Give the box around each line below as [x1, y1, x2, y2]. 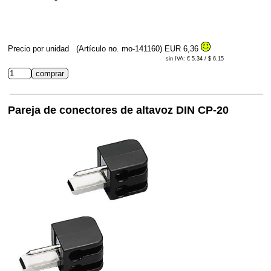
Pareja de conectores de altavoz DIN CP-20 [8, 103, 229, 116]
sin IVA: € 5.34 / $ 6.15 [166, 55, 224, 62]
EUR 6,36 [165, 44, 201, 53]
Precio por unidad [8, 44, 71, 53]
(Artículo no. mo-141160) [74, 44, 165, 53]
